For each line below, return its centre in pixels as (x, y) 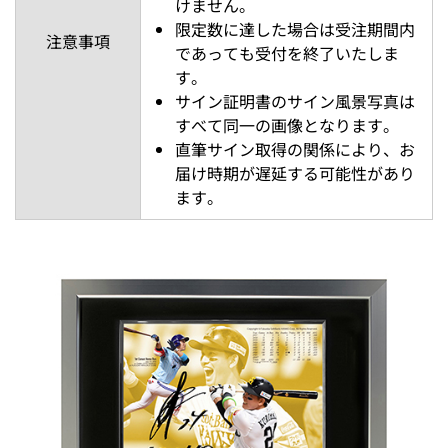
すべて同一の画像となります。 (287, 125)
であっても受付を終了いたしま (287, 53)
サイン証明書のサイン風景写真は (295, 101)
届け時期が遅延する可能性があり (295, 173)
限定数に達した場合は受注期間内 (295, 29)
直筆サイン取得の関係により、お (295, 149)
